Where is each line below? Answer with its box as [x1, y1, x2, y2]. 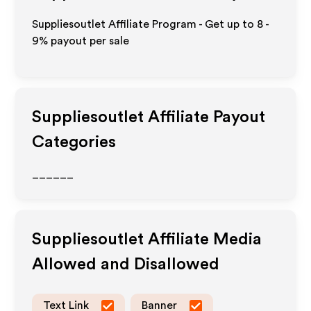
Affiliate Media [144, 231, 262, 248]
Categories [32, 134, 117, 151]
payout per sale [48, 35, 130, 47]
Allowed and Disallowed [32, 256, 220, 273]
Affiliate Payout [144, 109, 266, 126]
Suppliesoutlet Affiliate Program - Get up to [32, 19, 258, 30]
